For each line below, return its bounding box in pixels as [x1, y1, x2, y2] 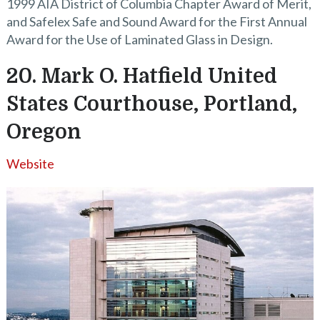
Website [6, 155, 54, 171]
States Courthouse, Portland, [6, 92, 297, 116]
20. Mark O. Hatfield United [6, 64, 277, 88]
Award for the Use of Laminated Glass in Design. [6, 31, 273, 47]
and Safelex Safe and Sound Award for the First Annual [6, 13, 307, 29]
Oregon [6, 120, 81, 144]
